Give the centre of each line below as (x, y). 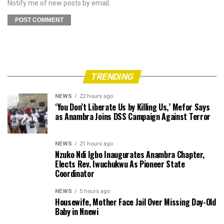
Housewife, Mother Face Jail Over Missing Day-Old (135, 202)
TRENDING (112, 76)
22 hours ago (96, 96)
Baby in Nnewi (77, 211)
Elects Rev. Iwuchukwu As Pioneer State (120, 164)
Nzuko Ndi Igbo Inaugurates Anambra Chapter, (130, 154)
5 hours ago (95, 191)
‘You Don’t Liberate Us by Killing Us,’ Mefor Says (132, 107)
